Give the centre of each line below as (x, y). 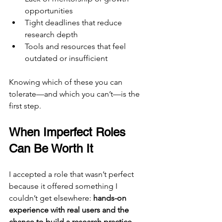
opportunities (49, 11)
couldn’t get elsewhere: (51, 198)
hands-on (111, 198)
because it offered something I (64, 186)
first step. (25, 106)
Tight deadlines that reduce (74, 23)
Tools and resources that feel (76, 47)
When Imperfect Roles (69, 132)
